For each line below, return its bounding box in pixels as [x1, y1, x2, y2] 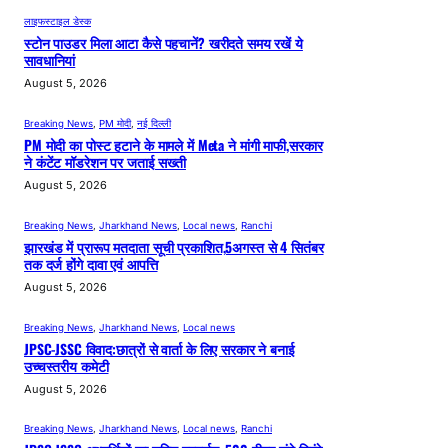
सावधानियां [24, 50, 76, 71]
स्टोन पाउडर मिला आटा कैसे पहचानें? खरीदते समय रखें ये [24, 33, 303, 54]
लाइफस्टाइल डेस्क [24, 16, 91, 28]
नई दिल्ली [137, 118, 171, 130]
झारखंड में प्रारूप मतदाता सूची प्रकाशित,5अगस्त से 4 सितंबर [24, 236, 324, 257]
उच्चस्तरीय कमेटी [24, 355, 109, 376]
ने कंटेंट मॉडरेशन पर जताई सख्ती [24, 152, 186, 173]
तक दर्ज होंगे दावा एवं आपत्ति [24, 253, 158, 274]
